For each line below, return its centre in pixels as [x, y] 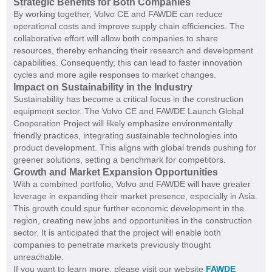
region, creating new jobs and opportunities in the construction [132, 221]
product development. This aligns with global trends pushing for [134, 148]
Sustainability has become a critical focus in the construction [128, 99]
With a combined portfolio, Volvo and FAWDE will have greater [132, 184]
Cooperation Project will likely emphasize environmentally [123, 124]
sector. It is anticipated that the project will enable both [117, 233]
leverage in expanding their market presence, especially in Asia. [135, 196]
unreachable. [38, 257]
